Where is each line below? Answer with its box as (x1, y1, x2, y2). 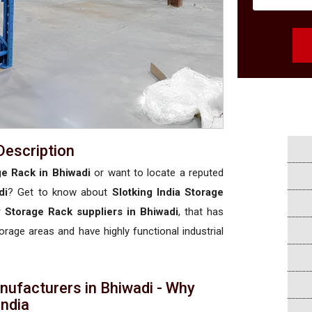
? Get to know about (7, 185, 112, 198)
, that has (178, 205, 224, 218)
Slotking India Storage (111, 185, 224, 198)
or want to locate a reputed (90, 166, 224, 179)
